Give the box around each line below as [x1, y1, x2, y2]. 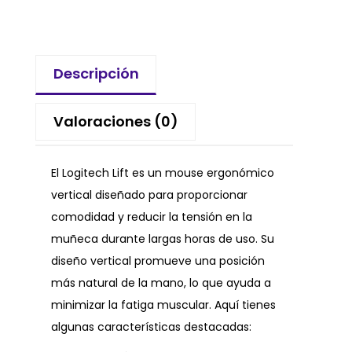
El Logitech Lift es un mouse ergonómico [51, 165, 274, 181]
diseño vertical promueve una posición [51, 253, 265, 269]
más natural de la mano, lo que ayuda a [51, 275, 271, 291]
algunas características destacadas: [51, 319, 251, 335]
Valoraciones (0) [53, 112, 178, 132]
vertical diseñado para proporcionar [51, 187, 247, 203]
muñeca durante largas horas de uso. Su [51, 231, 274, 247]
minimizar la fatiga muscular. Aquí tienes [51, 297, 276, 313]
